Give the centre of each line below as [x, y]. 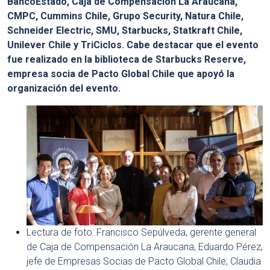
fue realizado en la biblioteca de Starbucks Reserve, [127, 59]
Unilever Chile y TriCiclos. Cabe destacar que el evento [133, 45]
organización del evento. [65, 88]
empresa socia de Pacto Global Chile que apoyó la [121, 74]
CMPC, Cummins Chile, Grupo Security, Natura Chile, [125, 16]
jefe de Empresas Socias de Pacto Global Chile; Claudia [144, 262]
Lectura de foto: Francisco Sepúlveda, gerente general [141, 233]
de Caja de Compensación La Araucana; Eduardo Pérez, [145, 247]
